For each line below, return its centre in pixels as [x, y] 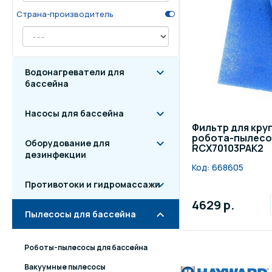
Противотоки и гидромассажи [93, 184]
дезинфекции [56, 155]
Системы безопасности [105, 67]
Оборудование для [67, 143]
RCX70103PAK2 [228, 148]
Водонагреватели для [75, 72]
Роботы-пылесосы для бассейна [86, 247]
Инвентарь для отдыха [103, 26]
